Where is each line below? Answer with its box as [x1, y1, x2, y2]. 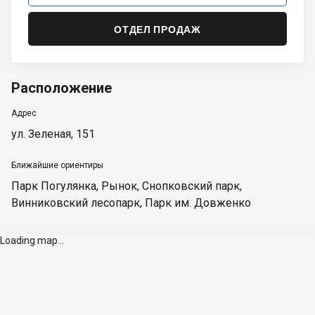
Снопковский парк [142, 179, 240, 193]
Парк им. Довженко [145, 196, 251, 210]
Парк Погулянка [11, 179, 96, 193]
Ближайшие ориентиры [11, 160, 103, 170]
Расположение [11, 79, 112, 96]
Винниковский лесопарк [11, 196, 140, 210]
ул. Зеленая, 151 [11, 127, 95, 141]
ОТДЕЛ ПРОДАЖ [114, 22, 201, 35]
